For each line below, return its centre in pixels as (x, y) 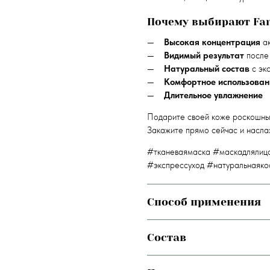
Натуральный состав (206, 69)
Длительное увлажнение (213, 96)
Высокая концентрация (212, 42)
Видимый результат (204, 56)
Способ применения (204, 202)
